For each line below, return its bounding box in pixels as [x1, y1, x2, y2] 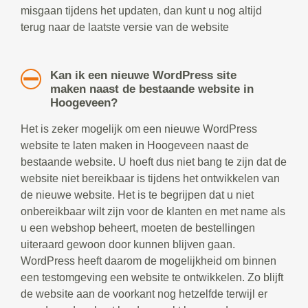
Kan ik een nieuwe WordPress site [49, 69, 236, 82]
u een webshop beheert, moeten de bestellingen [21, 222, 255, 234]
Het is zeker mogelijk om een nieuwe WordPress [21, 123, 257, 135]
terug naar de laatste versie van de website [21, 21, 229, 34]
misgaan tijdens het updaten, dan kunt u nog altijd [21, 5, 262, 17]
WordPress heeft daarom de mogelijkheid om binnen [21, 255, 276, 267]
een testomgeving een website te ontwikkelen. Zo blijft [21, 272, 283, 284]
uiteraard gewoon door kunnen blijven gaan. [21, 239, 235, 251]
